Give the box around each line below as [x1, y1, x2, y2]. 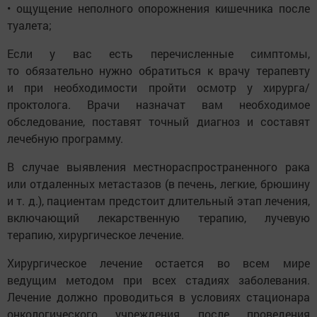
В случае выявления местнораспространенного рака [7, 159, 310, 175]
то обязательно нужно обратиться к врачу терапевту [7, 63, 310, 79]
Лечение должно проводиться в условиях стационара [7, 289, 310, 305]
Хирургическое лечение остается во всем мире [7, 255, 310, 271]
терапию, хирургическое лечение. [7, 227, 187, 243]
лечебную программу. [7, 131, 126, 146]
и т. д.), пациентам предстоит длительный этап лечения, [7, 193, 310, 209]
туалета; [7, 18, 52, 33]
